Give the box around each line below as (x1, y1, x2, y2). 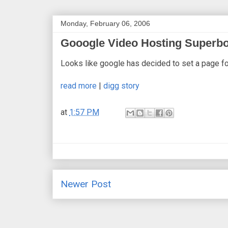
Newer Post (61, 178, 111, 190)
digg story (103, 80, 139, 91)
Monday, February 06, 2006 (61, 19, 150, 27)
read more (61, 80, 97, 91)
